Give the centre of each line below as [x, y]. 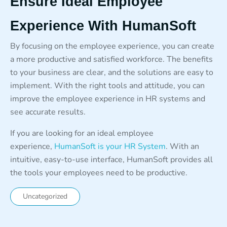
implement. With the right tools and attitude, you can [107, 85]
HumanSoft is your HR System [109, 146]
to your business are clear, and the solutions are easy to [112, 72]
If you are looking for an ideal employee [82, 133]
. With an [182, 146]
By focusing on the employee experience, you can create [112, 46]
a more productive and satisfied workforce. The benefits [111, 59]
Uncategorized [45, 196]
